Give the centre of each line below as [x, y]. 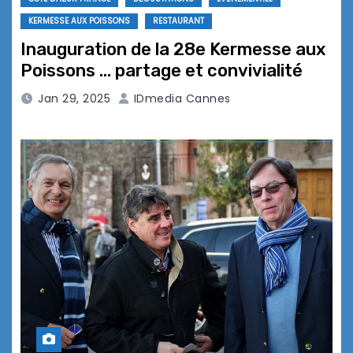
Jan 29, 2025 [74, 99]
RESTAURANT [178, 21]
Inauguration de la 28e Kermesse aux [173, 50]
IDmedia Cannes [180, 99]
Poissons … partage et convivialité [162, 71]
